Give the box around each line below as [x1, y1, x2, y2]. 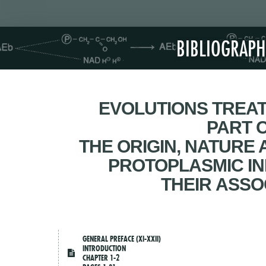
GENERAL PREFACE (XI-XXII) [83, 234, 161, 244]
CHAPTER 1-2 [83, 253, 120, 263]
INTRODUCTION [83, 243, 126, 254]
